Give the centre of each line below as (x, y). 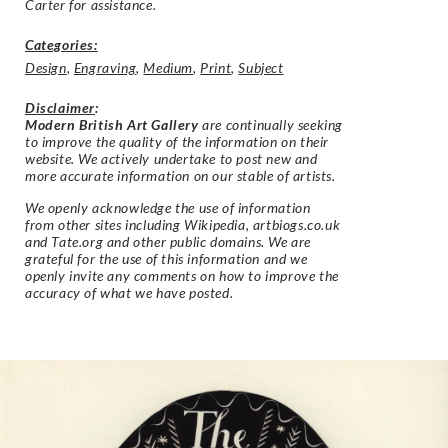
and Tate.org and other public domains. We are (168, 241)
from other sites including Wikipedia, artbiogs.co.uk (183, 224)
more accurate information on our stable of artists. (180, 176)
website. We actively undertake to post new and (171, 159)
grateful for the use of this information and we (166, 258)
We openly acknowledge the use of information (168, 207)
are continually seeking (271, 125)
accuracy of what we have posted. (129, 292)
